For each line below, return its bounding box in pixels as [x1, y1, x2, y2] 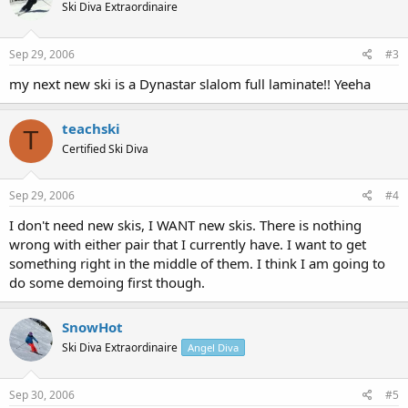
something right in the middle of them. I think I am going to [9, 254, 385, 272]
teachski [62, 118, 120, 138]
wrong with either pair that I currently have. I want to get [9, 235, 366, 253]
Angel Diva [188, 341, 239, 354]
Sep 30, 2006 [9, 386, 75, 403]
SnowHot [62, 318, 123, 336]
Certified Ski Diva [62, 140, 148, 157]
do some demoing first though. [9, 273, 205, 291]
